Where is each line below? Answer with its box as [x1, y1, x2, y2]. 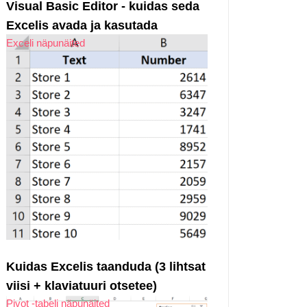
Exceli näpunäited [6, 37, 85, 49]
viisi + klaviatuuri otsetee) [6, 278, 157, 293]
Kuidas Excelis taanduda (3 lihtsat [6, 259, 206, 273]
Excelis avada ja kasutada [6, 19, 158, 33]
